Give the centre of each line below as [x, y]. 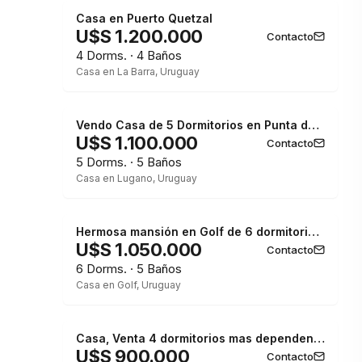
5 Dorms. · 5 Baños [129, 162]
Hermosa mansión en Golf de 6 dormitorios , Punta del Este [314, 232]
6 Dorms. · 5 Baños [129, 269]
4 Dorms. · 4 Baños [129, 55]
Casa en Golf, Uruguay [128, 285]
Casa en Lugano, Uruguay [137, 178]
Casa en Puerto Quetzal [144, 18]
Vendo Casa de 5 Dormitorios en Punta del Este [314, 125]
